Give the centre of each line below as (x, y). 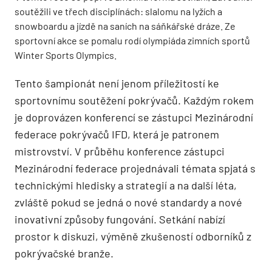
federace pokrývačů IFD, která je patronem (117, 134)
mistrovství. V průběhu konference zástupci (120, 151)
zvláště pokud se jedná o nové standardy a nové (128, 202)
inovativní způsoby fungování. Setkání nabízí (120, 219)
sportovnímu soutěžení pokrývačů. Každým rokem (134, 100)
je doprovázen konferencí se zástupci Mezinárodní (134, 117)
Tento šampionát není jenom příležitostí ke (117, 83)
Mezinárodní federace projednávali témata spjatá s (135, 168)
